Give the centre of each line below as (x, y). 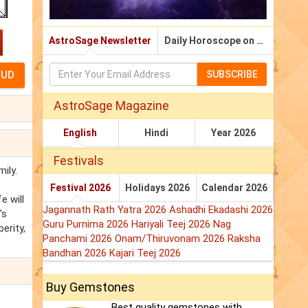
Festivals (79, 161)
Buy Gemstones (90, 287)
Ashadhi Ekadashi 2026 (221, 210)
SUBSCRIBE (232, 75)
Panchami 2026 (79, 239)
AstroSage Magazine (111, 106)
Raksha (244, 239)
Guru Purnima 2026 (87, 224)
